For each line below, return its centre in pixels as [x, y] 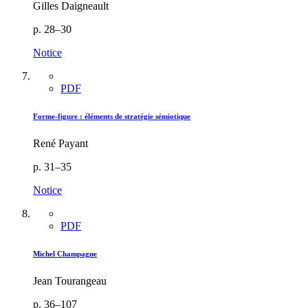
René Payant [60, 143]
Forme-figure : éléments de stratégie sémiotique [112, 116]
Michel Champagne [65, 253]
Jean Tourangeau [70, 280]
